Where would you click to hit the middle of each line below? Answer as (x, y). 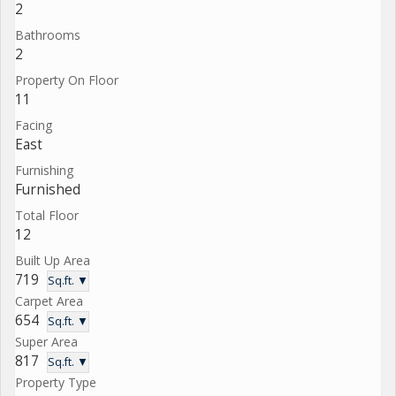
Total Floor (47, 215)
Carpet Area (49, 301)
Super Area (46, 342)
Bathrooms (48, 34)
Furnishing (44, 170)
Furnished (48, 189)
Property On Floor (67, 80)
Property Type (56, 383)
